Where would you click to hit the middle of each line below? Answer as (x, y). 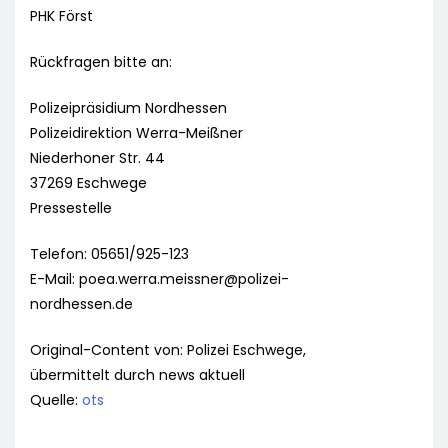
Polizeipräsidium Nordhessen (128, 108)
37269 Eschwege (88, 183)
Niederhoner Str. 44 (97, 158)
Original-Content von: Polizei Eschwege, (168, 350)
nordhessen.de (81, 304)
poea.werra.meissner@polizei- (184, 279)
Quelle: (56, 400)
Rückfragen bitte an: (101, 62)
